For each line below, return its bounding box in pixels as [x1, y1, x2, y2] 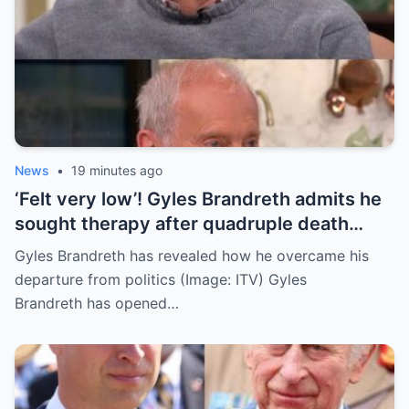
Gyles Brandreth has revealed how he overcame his [15, 246, 369, 265]
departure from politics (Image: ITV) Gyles [15, 270, 307, 288]
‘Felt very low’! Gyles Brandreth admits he [15, 188, 382, 210]
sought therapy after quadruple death [15, 213, 349, 235]
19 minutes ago [71, 163, 163, 178]
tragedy [15, 237, 85, 259]
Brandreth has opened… [15, 294, 179, 312]
